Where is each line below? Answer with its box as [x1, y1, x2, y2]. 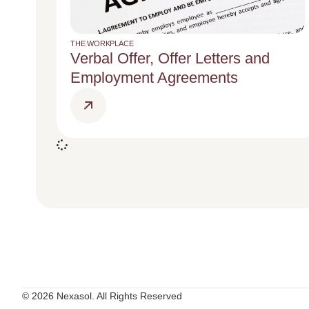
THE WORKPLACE [70, 39, 134, 48]
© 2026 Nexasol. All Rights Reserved [22, 290, 182, 301]
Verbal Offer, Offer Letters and [70, 50, 270, 68]
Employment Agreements [70, 69, 238, 87]
